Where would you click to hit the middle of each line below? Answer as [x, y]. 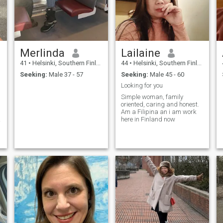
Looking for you [142, 86]
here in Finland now [148, 119]
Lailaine [140, 53]
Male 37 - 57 [65, 74]
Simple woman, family [152, 97]
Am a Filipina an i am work [159, 111]
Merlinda [42, 53]
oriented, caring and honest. [160, 104]
